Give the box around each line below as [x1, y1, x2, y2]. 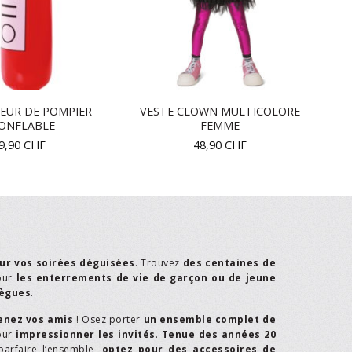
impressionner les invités [16, 328, 156, 342]
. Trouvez [134, 255, 183, 269]
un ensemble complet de [143, 313, 277, 327]
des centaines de [182, 255, 277, 269]
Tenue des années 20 [161, 328, 276, 342]
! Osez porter [73, 313, 144, 327]
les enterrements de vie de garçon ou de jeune [16, 270, 276, 284]
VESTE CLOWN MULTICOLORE [140, 103, 300, 119]
